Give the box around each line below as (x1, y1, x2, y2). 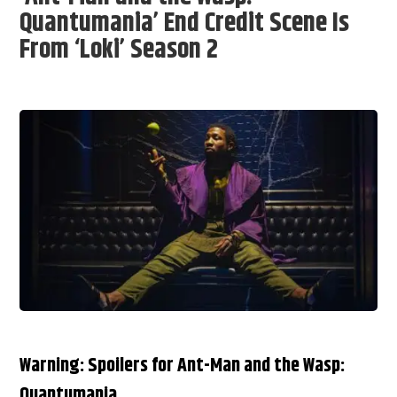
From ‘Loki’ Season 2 (19, 30, 219, 71)
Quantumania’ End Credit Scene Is (19, 4, 350, 44)
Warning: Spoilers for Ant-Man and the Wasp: (19, 350, 346, 381)
